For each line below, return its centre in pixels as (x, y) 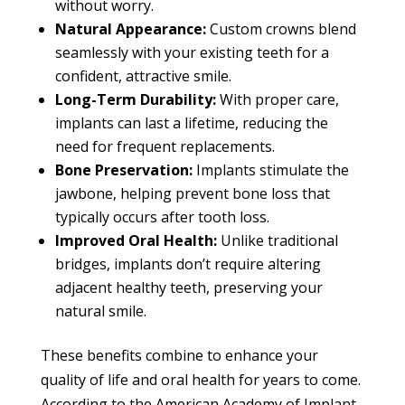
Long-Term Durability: (135, 100)
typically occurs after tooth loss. (162, 217)
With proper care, (277, 100)
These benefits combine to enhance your (179, 356)
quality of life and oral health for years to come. (200, 380)
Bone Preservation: (123, 170)
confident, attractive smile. (143, 76)
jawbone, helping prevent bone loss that (192, 194)
